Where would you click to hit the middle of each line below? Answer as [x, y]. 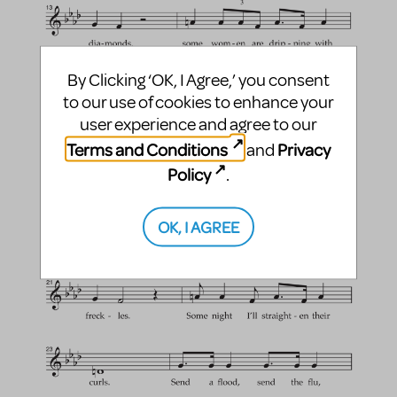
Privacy [304, 149]
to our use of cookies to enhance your [198, 102]
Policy [189, 174]
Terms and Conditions [148, 149]
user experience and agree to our [198, 124]
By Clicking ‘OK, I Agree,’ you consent [198, 80]
